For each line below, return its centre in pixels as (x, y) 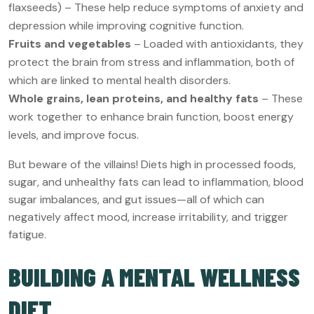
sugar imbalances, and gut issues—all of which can (136, 199)
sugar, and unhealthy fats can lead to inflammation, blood (156, 182)
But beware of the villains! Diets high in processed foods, (152, 164)
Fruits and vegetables (70, 43)
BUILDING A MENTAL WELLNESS (154, 276)
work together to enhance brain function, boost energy (151, 116)
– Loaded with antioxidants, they (217, 43)
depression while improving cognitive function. (126, 25)
